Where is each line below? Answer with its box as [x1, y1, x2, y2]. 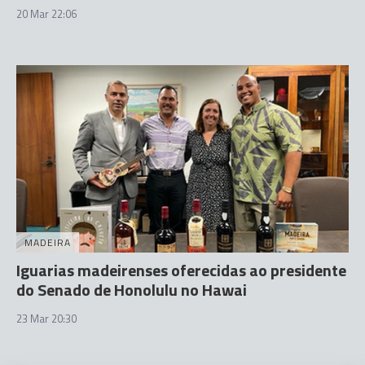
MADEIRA [24, 234, 71, 250]
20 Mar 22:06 [16, 6, 77, 23]
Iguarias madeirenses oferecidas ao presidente [16, 257, 346, 283]
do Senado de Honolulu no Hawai [16, 276, 247, 302]
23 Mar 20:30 [16, 310, 77, 327]
